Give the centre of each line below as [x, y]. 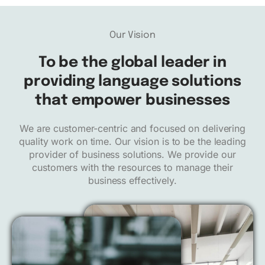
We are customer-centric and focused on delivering [132, 129]
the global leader [146, 63]
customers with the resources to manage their [132, 168]
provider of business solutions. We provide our [132, 155]
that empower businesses [132, 101]
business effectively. [132, 181]
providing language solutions [132, 82]
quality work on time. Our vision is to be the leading [132, 142]
